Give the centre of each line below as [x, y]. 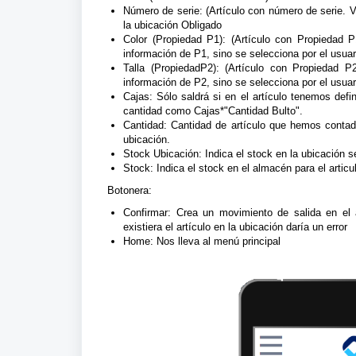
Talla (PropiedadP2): [171, 68]
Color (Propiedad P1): [175, 39]
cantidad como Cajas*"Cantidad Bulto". [213, 111]
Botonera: [130, 190]
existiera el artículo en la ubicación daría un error [235, 227]
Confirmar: [147, 213]
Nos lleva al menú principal [217, 241]
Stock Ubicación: [163, 154]
